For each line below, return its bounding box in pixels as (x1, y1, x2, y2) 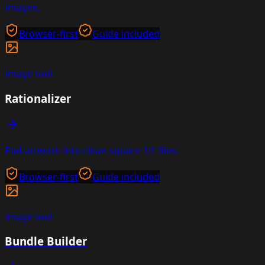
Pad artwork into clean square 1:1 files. (5, 143, 179, 157)
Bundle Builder (5, 234, 87, 249)
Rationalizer (5, 91, 71, 106)
